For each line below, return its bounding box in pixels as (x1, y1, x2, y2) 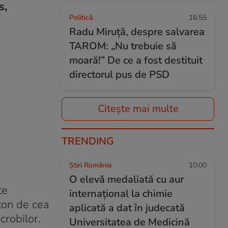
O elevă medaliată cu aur (69, 173, 184, 186)
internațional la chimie (69, 187, 173, 201)
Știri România (69, 160, 111, 170)
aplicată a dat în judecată (69, 201, 185, 215)
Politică (69, 13, 93, 22)
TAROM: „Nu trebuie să (69, 39, 177, 53)
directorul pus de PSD (69, 68, 169, 81)
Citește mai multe (97, 102, 179, 116)
